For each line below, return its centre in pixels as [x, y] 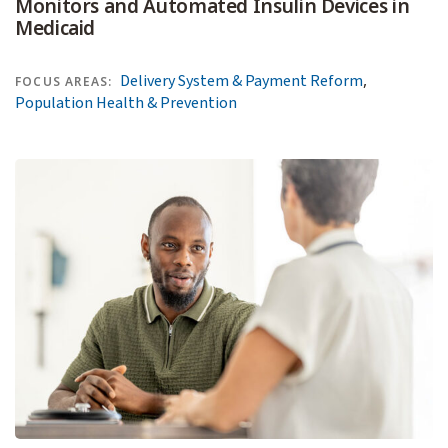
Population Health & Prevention [126, 103]
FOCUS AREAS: [64, 82]
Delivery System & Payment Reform [242, 81]
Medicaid [55, 29]
